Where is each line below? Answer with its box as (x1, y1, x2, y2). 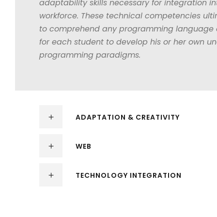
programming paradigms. (39, 49, 140, 61)
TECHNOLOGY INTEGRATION (76, 170, 182, 181)
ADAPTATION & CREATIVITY (76, 112, 180, 123)
